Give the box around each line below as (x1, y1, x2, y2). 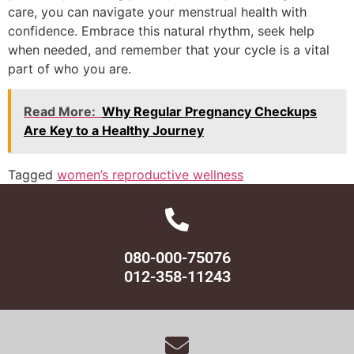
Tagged (8, 167, 57, 183)
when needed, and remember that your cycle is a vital (8, 41, 330, 58)
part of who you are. (8, 60, 131, 77)
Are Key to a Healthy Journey (24, 122, 204, 139)
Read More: (24, 104, 96, 120)
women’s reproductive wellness (57, 167, 243, 183)
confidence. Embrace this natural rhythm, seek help (8, 22, 314, 39)
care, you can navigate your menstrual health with (8, 3, 307, 20)
